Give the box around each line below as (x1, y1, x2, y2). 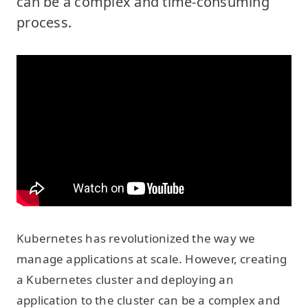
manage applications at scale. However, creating (16, 251, 287, 267)
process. (16, 13, 71, 32)
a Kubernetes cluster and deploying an (16, 272, 234, 287)
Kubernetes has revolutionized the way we (16, 230, 256, 246)
